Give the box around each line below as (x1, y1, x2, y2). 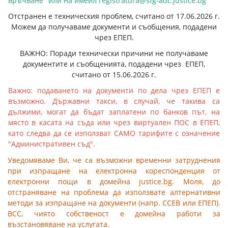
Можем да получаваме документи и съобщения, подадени (11, 22, 217, 32)
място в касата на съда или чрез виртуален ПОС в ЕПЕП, (8, 118, 220, 127)
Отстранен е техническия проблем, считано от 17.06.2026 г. (8, 11, 220, 21)
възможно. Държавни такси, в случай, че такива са (8, 96, 220, 106)
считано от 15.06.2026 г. (72, 70, 156, 79)
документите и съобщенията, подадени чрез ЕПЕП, (23, 59, 205, 69)
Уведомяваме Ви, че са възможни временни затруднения (8, 155, 220, 165)
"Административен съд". (8, 139, 95, 149)
